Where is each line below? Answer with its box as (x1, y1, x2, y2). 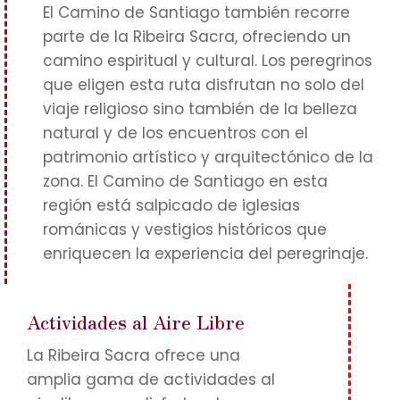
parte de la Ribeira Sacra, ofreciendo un (43, 26, 351, 47)
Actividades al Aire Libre (27, 309, 245, 335)
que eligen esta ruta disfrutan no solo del (43, 74, 364, 96)
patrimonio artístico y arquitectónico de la (43, 146, 373, 168)
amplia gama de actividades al (27, 369, 275, 390)
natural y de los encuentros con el (43, 122, 308, 144)
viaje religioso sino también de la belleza (43, 98, 357, 120)
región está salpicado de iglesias (43, 195, 300, 216)
